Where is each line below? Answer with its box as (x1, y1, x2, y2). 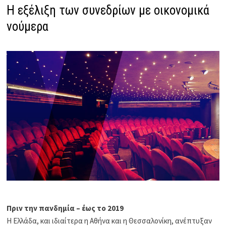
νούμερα (7, 19, 49, 34)
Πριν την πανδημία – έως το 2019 (7, 203, 124, 213)
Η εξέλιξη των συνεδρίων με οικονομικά (7, 3, 210, 18)
